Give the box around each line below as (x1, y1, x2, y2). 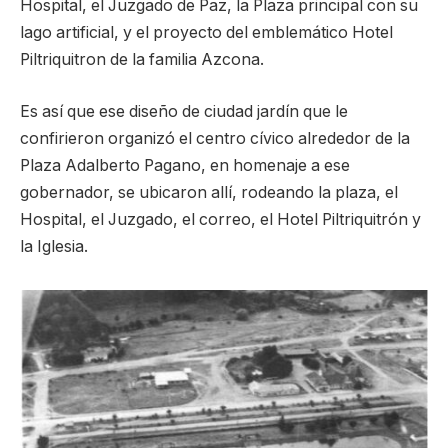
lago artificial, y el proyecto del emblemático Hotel (20, 22, 393, 42)
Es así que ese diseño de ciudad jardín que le (20, 101, 348, 121)
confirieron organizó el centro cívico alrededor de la (20, 128, 410, 148)
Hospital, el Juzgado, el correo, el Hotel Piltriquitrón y (20, 209, 421, 229)
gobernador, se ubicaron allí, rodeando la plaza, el (20, 182, 398, 202)
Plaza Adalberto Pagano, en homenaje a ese (20, 155, 350, 175)
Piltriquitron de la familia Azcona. (20, 49, 264, 69)
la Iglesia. (20, 236, 88, 256)
